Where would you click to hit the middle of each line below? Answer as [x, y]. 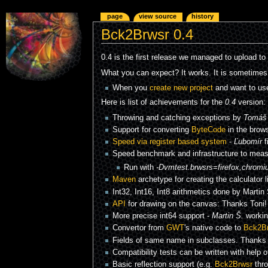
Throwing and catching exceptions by [178, 118]
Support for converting [152, 130]
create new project [181, 88]
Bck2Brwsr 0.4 [147, 35]
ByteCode [208, 130]
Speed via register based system [169, 142]
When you [131, 88]
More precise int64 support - [162, 216]
